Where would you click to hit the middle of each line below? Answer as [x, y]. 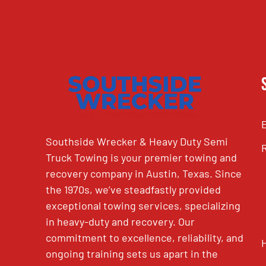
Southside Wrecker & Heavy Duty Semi [137, 141]
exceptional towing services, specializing [143, 205]
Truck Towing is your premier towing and [142, 157]
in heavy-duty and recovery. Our [121, 221]
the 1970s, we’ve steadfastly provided [134, 189]
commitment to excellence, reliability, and [145, 237]
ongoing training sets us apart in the [132, 253]
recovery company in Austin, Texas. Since [144, 173]
